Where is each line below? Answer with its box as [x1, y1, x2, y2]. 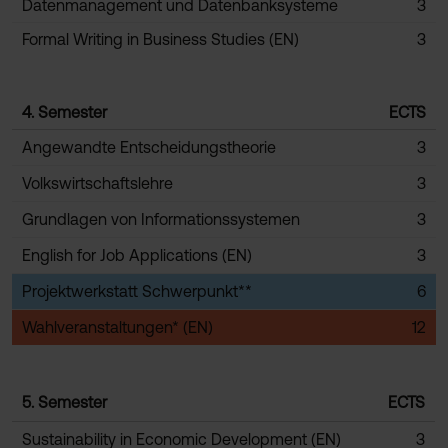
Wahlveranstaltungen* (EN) [22, 318, 213, 336]
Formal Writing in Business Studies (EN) [22, 30, 299, 48]
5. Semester [22, 393, 107, 411]
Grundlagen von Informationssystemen [22, 210, 300, 228]
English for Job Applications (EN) [22, 246, 252, 264]
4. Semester [22, 103, 107, 121]
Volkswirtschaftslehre [22, 174, 173, 192]
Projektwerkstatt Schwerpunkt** [22, 282, 252, 300]
